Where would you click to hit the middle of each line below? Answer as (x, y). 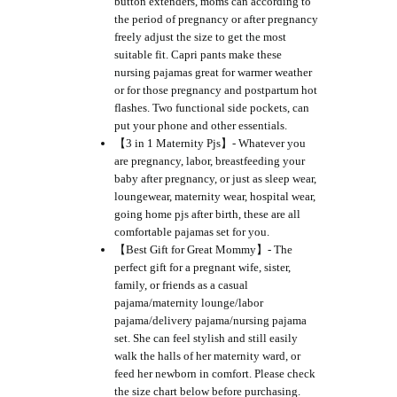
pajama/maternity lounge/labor (189, 303)
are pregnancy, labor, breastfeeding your (210, 161)
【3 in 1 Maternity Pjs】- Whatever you (210, 143)
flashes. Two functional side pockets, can (212, 108)
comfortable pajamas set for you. (192, 232)
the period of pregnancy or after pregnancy (216, 19)
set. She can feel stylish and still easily (206, 338)
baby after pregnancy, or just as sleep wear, (215, 179)
